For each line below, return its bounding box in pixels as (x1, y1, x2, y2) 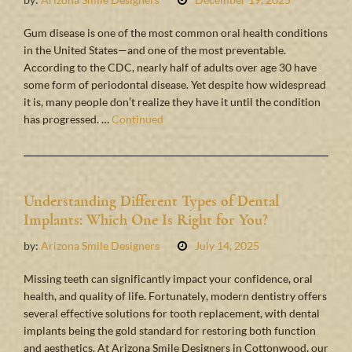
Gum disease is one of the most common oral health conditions (24, 25, 328, 39)
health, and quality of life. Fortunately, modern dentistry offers (24, 288, 327, 302)
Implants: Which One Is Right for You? (24, 209, 268, 229)
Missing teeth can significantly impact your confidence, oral (24, 271, 313, 285)
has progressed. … (24, 112, 112, 126)
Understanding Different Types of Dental (24, 190, 279, 211)
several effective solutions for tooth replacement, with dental (24, 306, 320, 320)
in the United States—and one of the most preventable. (24, 42, 286, 57)
